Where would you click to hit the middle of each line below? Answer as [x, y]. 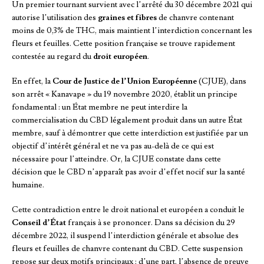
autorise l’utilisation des [55, 18]
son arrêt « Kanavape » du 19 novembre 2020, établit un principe [125, 95]
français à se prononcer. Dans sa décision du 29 [151, 223]
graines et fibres [127, 18]
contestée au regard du [52, 57]
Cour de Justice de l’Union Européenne [125, 82]
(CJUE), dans [222, 82]
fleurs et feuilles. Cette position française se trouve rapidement [123, 44]
